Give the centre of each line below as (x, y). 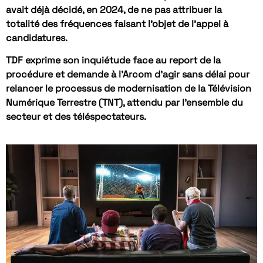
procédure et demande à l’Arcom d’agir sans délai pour (128, 75)
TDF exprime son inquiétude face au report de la (113, 60)
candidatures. (37, 38)
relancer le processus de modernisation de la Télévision (129, 89)
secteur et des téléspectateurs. (76, 117)
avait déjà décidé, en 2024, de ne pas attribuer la (114, 10)
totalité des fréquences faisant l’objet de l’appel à (117, 24)
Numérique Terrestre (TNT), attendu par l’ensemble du (124, 103)
